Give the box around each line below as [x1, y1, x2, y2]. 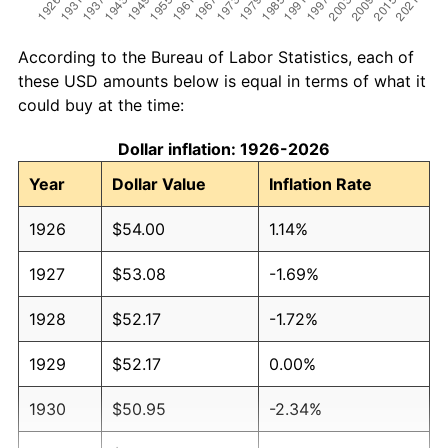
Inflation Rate [269, 173, 372, 194]
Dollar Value [112, 173, 206, 194]
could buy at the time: [18, 94, 184, 115]
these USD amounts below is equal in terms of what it [18, 70, 426, 91]
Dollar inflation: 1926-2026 [118, 138, 330, 159]
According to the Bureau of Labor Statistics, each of [18, 46, 414, 67]
